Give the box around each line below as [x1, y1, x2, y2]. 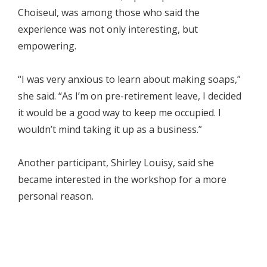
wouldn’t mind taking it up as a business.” [18, 123, 202, 136]
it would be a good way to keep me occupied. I [18, 106, 221, 120]
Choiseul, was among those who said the [18, 6, 200, 20]
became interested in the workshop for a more [18, 173, 226, 187]
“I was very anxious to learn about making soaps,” [18, 73, 241, 86]
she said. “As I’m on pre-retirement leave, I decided [18, 89, 241, 103]
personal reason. [18, 190, 94, 203]
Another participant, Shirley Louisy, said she [18, 156, 214, 170]
